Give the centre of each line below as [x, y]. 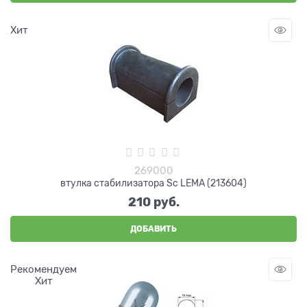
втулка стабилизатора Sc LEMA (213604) [153, 183]
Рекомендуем [44, 269]
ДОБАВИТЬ [153, 229]
